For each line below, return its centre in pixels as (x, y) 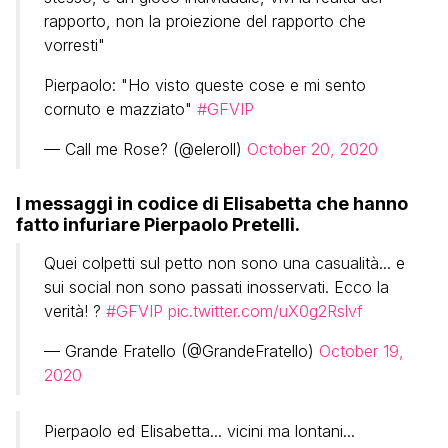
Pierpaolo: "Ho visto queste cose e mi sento (205, 84)
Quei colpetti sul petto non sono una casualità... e (224, 262)
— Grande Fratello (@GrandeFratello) (181, 350)
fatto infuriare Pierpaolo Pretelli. (158, 224)
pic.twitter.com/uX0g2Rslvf (265, 310)
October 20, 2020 (312, 148)
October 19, (361, 350)
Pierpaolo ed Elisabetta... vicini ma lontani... (199, 430)
